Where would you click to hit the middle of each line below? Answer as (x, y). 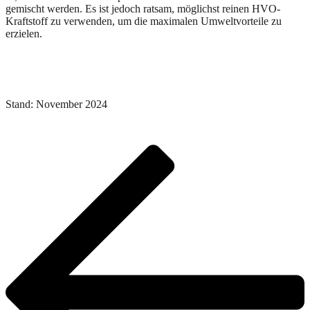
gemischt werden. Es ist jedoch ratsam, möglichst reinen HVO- (143, 8)
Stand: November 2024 (56, 104)
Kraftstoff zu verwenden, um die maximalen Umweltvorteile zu (144, 21)
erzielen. (24, 33)
